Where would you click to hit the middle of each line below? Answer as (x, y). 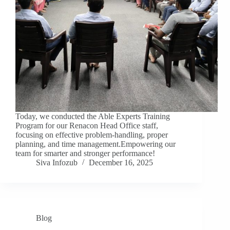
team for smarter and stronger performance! (85, 154)
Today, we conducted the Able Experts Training (93, 117)
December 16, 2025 (121, 163)
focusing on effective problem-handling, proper (92, 135)
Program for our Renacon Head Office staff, (87, 126)
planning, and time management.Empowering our (95, 144)
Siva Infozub (57, 163)
